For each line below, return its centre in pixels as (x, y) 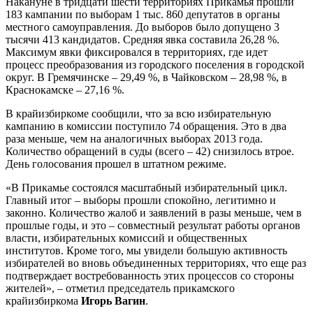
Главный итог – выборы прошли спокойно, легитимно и (141, 200)
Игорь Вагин (113, 300)
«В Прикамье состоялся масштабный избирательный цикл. (146, 187)
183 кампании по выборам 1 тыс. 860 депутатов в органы (143, 14)
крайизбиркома (43, 300)
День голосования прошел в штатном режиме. (116, 163)
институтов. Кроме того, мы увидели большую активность (146, 250)
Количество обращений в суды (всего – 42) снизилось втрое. (150, 151)
